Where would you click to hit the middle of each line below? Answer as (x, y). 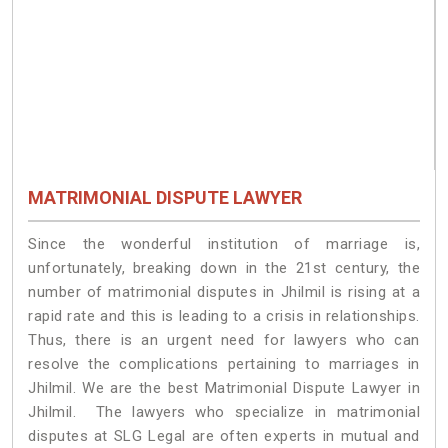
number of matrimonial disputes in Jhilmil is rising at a (224, 291)
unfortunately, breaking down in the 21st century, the (224, 267)
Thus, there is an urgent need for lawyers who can (224, 339)
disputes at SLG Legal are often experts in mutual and (224, 435)
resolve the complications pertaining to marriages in (224, 363)
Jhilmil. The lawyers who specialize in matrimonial (224, 411)
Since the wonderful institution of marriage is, (224, 243)
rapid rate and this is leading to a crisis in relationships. (224, 315)
